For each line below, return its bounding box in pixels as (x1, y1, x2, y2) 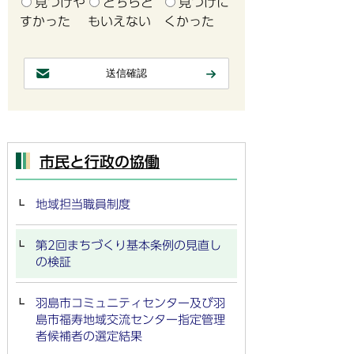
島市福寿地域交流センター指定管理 (36, 314, 225, 326)
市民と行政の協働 (40, 154, 160, 169)
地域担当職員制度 (36, 198, 130, 210)
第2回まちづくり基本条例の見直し (36, 239, 221, 251)
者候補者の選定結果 (36, 330, 142, 342)
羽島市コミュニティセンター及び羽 (36, 297, 225, 309)
